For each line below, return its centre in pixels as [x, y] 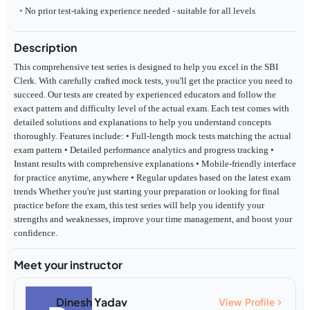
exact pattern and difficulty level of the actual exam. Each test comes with [152, 109]
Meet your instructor [68, 265]
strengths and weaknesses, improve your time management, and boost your [153, 219]
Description [45, 48]
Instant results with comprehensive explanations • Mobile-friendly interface [155, 164]
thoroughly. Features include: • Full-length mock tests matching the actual [153, 136]
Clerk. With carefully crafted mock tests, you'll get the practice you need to [153, 81]
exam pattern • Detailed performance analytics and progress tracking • [144, 150]
